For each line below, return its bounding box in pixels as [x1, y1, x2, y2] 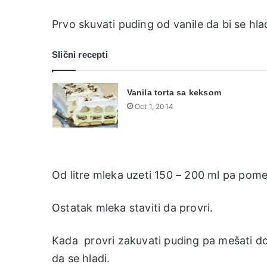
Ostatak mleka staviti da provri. [52, 201, 213, 214]
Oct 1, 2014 [134, 101, 174, 111]
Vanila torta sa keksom [126, 87, 222, 97]
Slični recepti [52, 49, 108, 60]
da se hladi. [52, 252, 110, 265]
